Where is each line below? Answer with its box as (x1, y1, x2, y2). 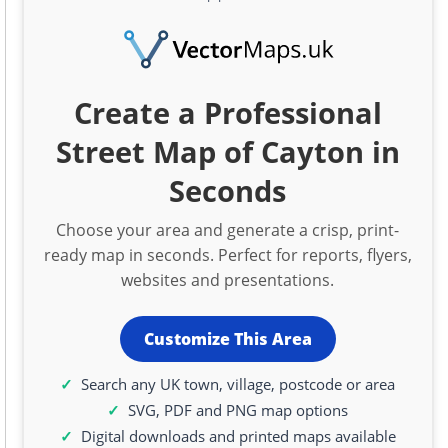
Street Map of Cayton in (55, 131, 400, 171)
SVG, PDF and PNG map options (128, 400, 349, 421)
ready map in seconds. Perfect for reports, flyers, (43, 243, 412, 266)
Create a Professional (73, 92, 382, 132)
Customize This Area (143, 328, 312, 351)
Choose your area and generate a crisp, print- (56, 218, 400, 241)
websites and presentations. (121, 268, 335, 291)
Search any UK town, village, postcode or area (81, 374, 396, 395)
